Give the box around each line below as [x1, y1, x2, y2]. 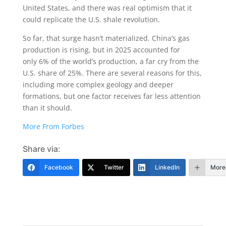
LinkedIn [154, 163, 180, 171]
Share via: [22, 144, 61, 154]
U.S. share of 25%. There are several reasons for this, [22, 68, 202, 78]
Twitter [103, 163, 124, 171]
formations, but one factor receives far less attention [22, 91, 201, 101]
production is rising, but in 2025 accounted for [22, 45, 180, 54]
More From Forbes [22, 122, 84, 131]
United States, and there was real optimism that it [22, 3, 192, 13]
